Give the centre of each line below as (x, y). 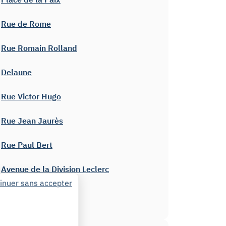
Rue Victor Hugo (31, 96)
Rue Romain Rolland (39, 48)
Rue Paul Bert (27, 145)
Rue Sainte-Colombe (39, 193)
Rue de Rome (26, 24)
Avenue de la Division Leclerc (55, 169)
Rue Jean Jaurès (32, 121)
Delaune (16, 72)
